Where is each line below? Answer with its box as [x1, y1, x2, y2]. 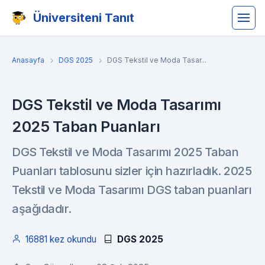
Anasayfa [12, 56, 44, 64]
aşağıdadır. [12, 202, 72, 216]
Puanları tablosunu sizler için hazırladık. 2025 [12, 164, 252, 178]
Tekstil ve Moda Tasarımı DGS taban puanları [12, 183, 252, 197]
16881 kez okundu [25, 234, 96, 245]
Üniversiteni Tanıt [33, 11, 134, 25]
